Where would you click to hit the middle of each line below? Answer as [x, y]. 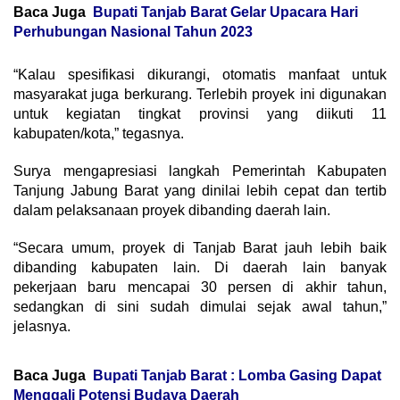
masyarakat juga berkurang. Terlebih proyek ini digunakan [200, 95]
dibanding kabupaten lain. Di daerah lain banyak [200, 268]
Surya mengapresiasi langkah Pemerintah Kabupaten [200, 171]
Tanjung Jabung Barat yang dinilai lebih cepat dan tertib [200, 191]
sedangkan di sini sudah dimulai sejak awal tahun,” [200, 307]
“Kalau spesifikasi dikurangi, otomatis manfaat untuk [200, 75]
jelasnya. [42, 327]
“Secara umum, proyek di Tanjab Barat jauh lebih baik [200, 248]
